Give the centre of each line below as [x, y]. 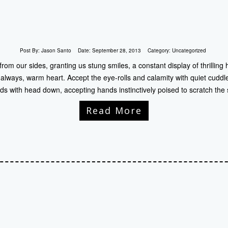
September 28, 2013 [116, 50]
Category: [160, 50]
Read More [114, 110]
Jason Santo [56, 50]
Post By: [30, 50]
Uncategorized [189, 50]
